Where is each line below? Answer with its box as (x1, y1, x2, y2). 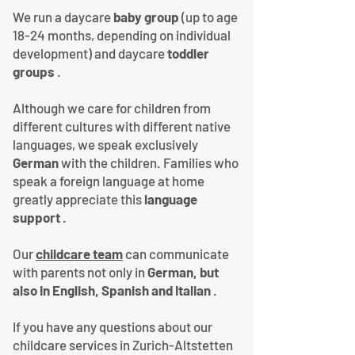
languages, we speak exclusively (13, 136, 198, 152)
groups (13, 63, 55, 79)
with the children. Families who (59, 154, 239, 170)
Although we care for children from (13, 99, 211, 116)
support (13, 208, 60, 225)
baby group (113, 8, 179, 25)
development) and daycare (13, 44, 167, 61)
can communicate (123, 245, 229, 261)
